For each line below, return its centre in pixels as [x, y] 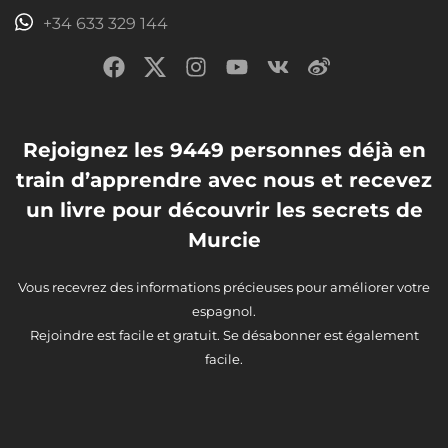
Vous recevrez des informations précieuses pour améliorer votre [224, 286]
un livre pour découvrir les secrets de [224, 209]
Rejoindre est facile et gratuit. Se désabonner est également [224, 334]
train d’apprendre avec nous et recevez [224, 179]
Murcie [224, 239]
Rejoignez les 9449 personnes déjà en [224, 149]
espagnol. [224, 310]
